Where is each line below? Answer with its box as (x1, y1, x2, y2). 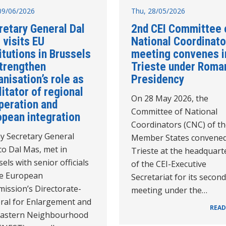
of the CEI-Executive (131, 158, 206, 169)
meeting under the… (131, 184, 207, 196)
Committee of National (131, 105, 217, 117)
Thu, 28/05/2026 (131, 6, 185, 16)
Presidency (131, 72, 184, 86)
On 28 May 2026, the (131, 92, 208, 104)
